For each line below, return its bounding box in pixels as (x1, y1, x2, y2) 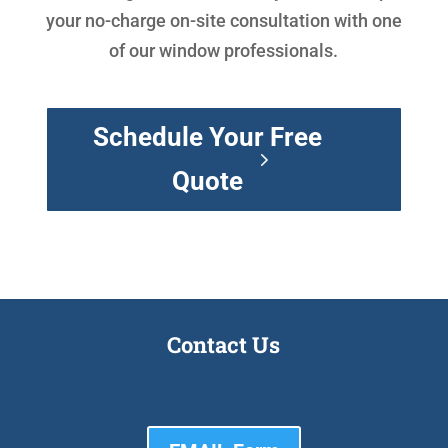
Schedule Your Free (92, 122, 322, 153)
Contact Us (167, 330, 281, 360)
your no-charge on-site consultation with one (45, 9, 402, 31)
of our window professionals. (109, 39, 339, 61)
